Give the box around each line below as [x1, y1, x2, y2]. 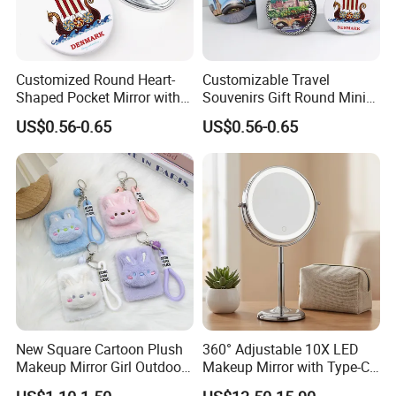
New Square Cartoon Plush [16, 339, 184, 360]
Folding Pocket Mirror [202, 105, 336, 126]
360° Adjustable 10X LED [202, 339, 359, 360]
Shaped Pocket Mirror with [16, 88, 181, 108]
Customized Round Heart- [16, 70, 176, 90]
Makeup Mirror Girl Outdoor [16, 357, 187, 377]
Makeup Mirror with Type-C [202, 357, 369, 377]
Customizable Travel [202, 70, 330, 90]
